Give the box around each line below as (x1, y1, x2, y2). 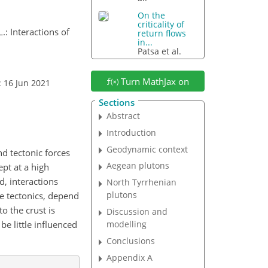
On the (138, 10, 166, 22)
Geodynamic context (106, 143, 188, 155)
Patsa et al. (138, 45, 182, 57)
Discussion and (106, 206, 168, 218)
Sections (98, 96, 135, 108)
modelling (106, 218, 147, 230)
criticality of (138, 19, 185, 31)
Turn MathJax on (118, 75, 189, 87)
